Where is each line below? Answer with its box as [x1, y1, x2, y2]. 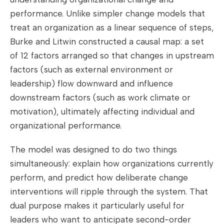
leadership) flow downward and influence [10, 78, 173, 88]
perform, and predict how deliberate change [10, 172, 188, 182]
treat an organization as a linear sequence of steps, [10, 22, 213, 32]
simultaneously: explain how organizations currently [10, 158, 213, 168]
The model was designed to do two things [10, 144, 177, 154]
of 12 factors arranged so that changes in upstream [10, 50, 214, 60]
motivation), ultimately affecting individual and [10, 106, 194, 116]
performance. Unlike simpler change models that [10, 8, 205, 18]
